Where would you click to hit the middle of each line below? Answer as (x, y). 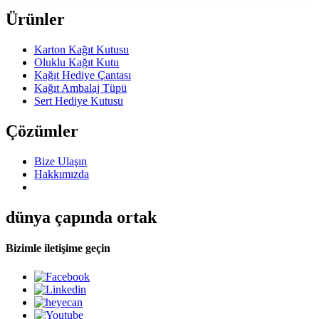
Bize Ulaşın (61, 162)
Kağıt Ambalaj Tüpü (80, 88)
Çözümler (42, 131)
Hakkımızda (62, 174)
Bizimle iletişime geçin (58, 249)
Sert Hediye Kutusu (79, 101)
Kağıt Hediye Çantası (83, 75)
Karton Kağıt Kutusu (82, 50)
